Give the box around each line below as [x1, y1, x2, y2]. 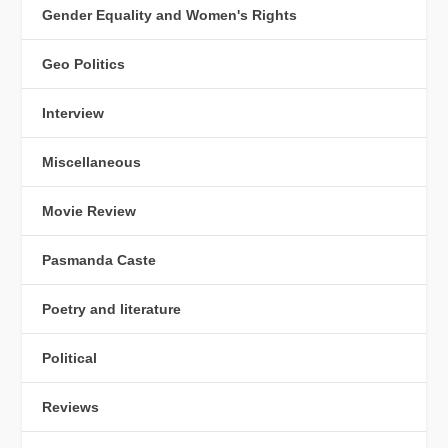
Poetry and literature [42, 300, 182, 317]
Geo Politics [42, 55, 126, 72]
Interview [42, 104, 105, 121]
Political [42, 349, 98, 366]
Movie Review [42, 202, 137, 219]
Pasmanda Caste [42, 251, 157, 268]
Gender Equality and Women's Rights [42, 6, 298, 23]
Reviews [42, 398, 100, 415]
